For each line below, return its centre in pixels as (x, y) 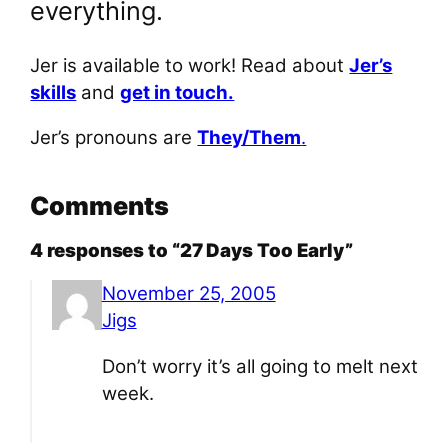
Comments (99, 206)
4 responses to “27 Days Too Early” (191, 251)
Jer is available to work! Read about (190, 65)
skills (53, 92)
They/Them (249, 138)
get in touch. (177, 92)
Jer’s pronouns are (114, 138)
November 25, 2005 (188, 294)
